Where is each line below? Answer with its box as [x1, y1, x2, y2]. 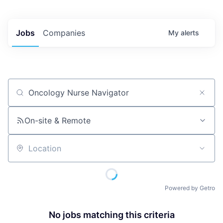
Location [7, 147, 40, 158]
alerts [181, 28, 199, 37]
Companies [43, 27, 85, 38]
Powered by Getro [165, 184, 215, 192]
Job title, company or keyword [7, 92, 124, 102]
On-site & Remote [24, 115, 91, 125]
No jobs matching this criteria [48, 209, 175, 220]
